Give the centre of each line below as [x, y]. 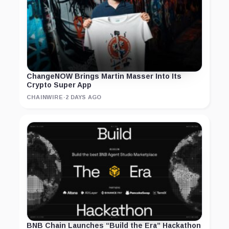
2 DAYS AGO [84, 97]
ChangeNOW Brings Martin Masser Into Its [104, 76]
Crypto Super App [59, 85]
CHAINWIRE [45, 97]
